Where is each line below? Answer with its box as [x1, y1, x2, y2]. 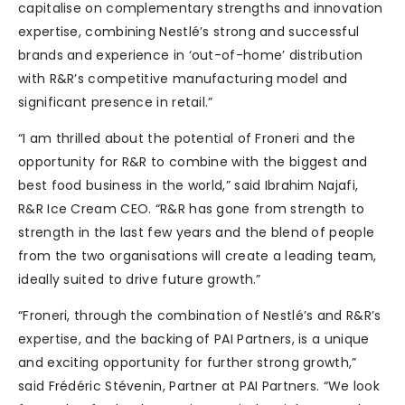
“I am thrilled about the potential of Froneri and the [18, 129, 355, 148]
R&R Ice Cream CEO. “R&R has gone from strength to [18, 200, 365, 219]
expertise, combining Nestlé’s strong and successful [18, 23, 360, 42]
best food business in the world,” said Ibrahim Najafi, [18, 176, 359, 195]
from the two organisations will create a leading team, [18, 247, 377, 266]
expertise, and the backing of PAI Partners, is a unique [18, 330, 370, 349]
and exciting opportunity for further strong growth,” [18, 353, 357, 372]
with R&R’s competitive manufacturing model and [18, 70, 348, 89]
